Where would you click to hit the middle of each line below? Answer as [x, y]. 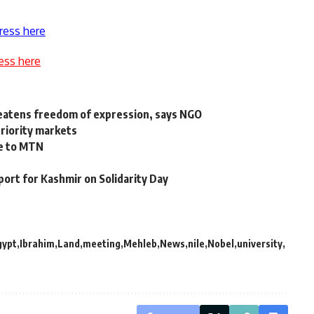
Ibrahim [37, 244]
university [260, 244]
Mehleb [140, 244]
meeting [102, 244]
